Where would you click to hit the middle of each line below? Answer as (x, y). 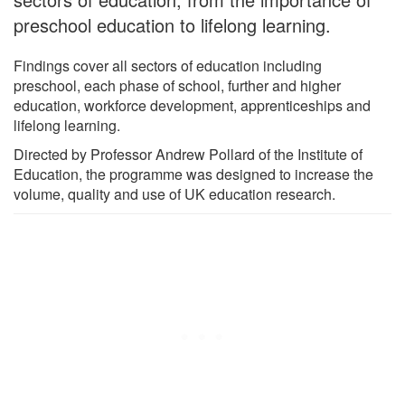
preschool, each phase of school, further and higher (177, 85)
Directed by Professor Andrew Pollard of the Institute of (188, 154)
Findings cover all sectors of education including (168, 65)
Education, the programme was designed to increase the (193, 174)
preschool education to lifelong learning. (175, 24)
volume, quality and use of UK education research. (174, 193)
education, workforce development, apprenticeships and (192, 105)
